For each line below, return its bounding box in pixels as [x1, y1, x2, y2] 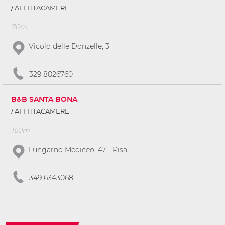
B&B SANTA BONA [11, 96, 77, 104]
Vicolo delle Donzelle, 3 [29, 42, 109, 51]
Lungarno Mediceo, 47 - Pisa [29, 145, 127, 155]
